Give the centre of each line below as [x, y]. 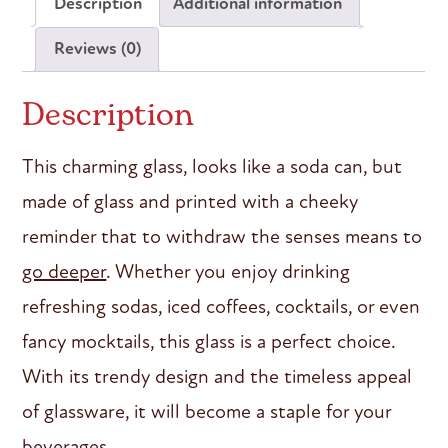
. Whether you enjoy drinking [228, 271]
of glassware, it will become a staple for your [207, 411]
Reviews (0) [97, 49]
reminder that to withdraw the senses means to [222, 236]
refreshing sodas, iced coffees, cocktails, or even [221, 306]
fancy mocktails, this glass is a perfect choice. [209, 341]
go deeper [64, 271]
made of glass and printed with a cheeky [190, 201]
